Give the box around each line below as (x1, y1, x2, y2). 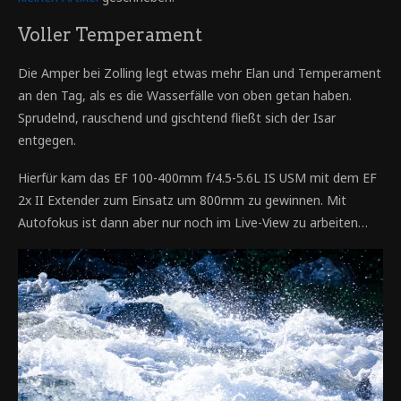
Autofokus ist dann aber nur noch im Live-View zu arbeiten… (18, 213, 368, 231)
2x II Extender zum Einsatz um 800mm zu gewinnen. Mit (18, 191, 346, 209)
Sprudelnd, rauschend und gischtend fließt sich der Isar (18, 108, 336, 126)
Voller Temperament (18, 23, 202, 46)
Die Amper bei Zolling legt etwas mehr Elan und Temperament (18, 64, 381, 81)
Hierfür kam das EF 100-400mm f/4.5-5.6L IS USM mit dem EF (18, 168, 377, 186)
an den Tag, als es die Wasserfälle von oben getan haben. (18, 86, 352, 104)
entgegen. (18, 131, 76, 149)
